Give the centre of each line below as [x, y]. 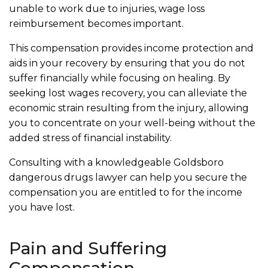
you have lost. [42, 207]
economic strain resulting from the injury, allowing [129, 108]
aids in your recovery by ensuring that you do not [127, 63]
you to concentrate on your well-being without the [132, 123]
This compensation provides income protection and [131, 48]
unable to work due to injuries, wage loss [107, 9]
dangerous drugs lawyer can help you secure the [128, 177]
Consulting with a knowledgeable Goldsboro [116, 162]
